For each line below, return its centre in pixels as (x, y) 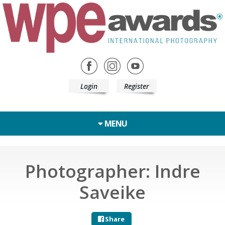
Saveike (113, 192)
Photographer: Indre (113, 171)
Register (136, 86)
